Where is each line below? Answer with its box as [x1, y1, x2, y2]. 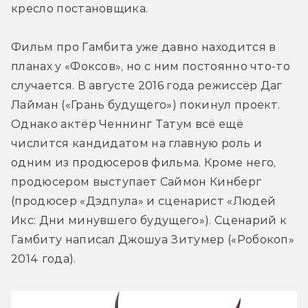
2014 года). [11, 252, 76, 265]
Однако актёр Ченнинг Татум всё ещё [11, 117, 243, 131]
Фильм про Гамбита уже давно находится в [11, 40, 276, 54]
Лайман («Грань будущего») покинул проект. [11, 98, 280, 111]
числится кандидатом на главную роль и [11, 136, 262, 150]
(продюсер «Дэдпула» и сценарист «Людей [11, 194, 276, 208]
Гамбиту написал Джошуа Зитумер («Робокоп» [11, 232, 295, 246]
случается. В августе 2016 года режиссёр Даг [11, 78, 283, 92]
